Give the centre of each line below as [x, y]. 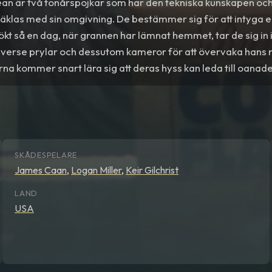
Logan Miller [96, 170]
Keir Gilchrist [152, 170]
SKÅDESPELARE [46, 155]
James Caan [41, 170]
